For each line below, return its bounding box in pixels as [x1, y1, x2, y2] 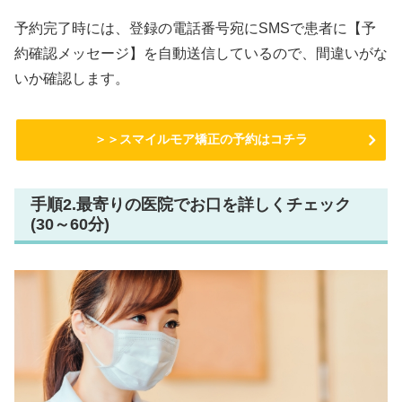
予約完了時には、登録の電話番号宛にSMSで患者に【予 [14, 20, 376, 36]
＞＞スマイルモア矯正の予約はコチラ [94, 131, 308, 146]
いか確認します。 [14, 70, 129, 86]
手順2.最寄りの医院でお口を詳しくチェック [31, 195, 351, 214]
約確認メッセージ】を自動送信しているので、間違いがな [14, 45, 388, 61]
